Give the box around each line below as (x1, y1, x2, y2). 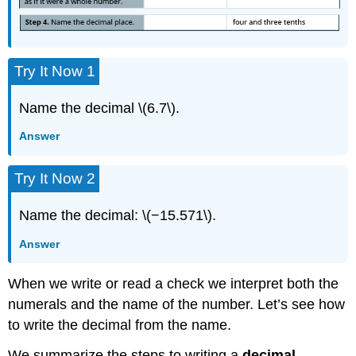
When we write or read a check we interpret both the (8, 275, 339, 292)
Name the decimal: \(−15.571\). (19, 207, 217, 224)
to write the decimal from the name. (8, 316, 232, 333)
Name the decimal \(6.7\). (19, 99, 180, 116)
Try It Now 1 (14, 62, 96, 79)
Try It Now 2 (14, 170, 96, 188)
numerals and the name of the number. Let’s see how (8, 296, 346, 312)
